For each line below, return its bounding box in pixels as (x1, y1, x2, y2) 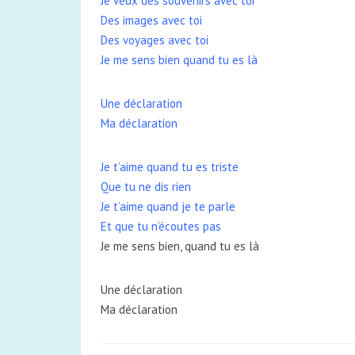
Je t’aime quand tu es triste (101, 159, 239, 174)
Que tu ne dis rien (101, 179, 191, 194)
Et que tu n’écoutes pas (101, 219, 221, 234)
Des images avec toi (101, 13, 202, 28)
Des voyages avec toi (101, 32, 208, 48)
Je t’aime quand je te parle (101, 199, 235, 214)
